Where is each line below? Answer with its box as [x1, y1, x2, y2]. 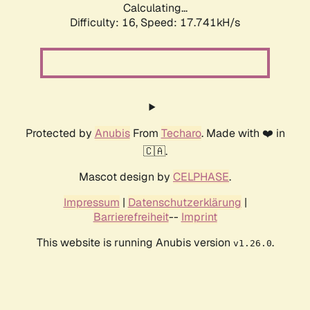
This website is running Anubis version [36, 235, 233, 250]
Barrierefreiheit [93, 210, 169, 225]
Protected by [25, 126, 95, 141]
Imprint [181, 210, 217, 225]
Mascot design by [79, 170, 173, 185]
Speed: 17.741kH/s [140, 15, 240, 30]
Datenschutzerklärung [127, 195, 241, 210]
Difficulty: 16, [70, 15, 140, 30]
